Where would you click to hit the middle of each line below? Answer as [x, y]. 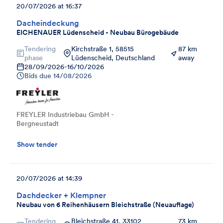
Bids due [38, 75]
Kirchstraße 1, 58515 [103, 49]
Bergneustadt [38, 123]
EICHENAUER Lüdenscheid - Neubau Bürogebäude [98, 32]
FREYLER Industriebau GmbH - [65, 114]
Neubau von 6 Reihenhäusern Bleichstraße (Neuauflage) [105, 204]
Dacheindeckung [48, 23]
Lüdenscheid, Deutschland [113, 57]
